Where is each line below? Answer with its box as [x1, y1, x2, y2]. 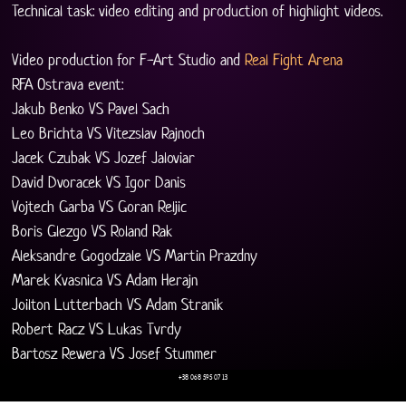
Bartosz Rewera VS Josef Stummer [12, 343, 217, 364]
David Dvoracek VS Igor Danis [12, 172, 187, 193]
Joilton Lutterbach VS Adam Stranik [12, 295, 224, 315]
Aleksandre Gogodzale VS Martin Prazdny [12, 246, 258, 266]
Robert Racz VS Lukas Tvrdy [12, 319, 182, 340]
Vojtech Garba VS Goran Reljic [12, 197, 188, 217]
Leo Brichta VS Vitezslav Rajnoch [12, 123, 206, 144]
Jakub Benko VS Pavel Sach [12, 99, 170, 120]
